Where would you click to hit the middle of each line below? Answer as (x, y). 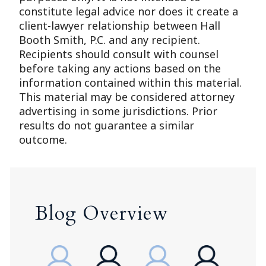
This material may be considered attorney (127, 97)
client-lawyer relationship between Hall (120, 26)
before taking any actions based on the (120, 68)
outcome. (43, 140)
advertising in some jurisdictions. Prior (118, 111)
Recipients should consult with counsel (119, 54)
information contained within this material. (131, 83)
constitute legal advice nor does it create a (129, 11)
